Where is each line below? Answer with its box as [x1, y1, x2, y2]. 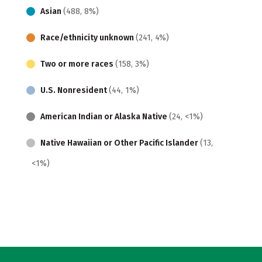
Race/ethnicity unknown [40, 32, 136, 43]
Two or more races [40, 58, 115, 69]
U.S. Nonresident [40, 85, 109, 95]
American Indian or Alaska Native [40, 111, 169, 122]
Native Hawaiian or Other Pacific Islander [40, 137, 200, 148]
